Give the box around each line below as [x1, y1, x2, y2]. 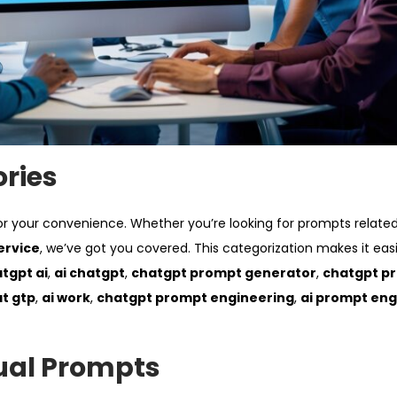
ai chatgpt [54, 264, 125, 283]
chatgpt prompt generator [131, 264, 316, 283]
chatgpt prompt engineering [97, 289, 294, 307]
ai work [42, 289, 90, 307]
